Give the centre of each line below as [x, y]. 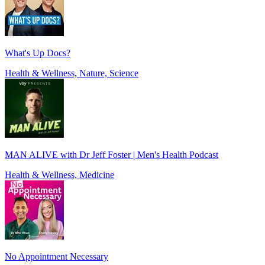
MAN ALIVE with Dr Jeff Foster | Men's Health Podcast [112, 155]
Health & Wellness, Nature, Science [72, 73]
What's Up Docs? [38, 53]
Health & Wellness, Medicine [59, 175]
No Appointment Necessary [56, 257]
